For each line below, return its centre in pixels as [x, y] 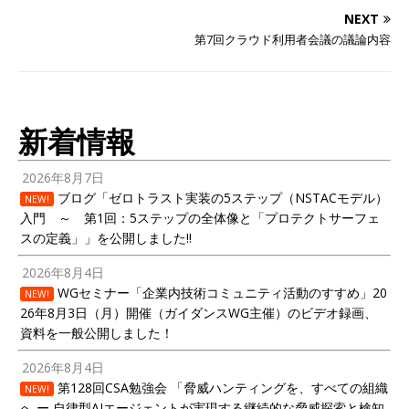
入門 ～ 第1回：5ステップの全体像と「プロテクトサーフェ [200, 217]
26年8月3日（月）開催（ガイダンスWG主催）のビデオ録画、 [199, 312]
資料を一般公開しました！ [97, 332]
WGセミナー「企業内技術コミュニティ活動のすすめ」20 [220, 292]
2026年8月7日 [63, 177]
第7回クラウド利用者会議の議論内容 [293, 39]
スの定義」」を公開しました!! [106, 237]
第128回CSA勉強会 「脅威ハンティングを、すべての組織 [221, 387]
